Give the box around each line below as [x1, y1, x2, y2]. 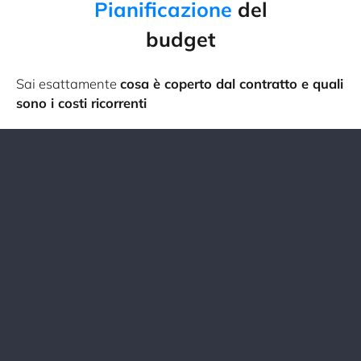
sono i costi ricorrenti [16, 94, 147, 112]
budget [146, 27, 215, 52]
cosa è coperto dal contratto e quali [120, 75, 343, 93]
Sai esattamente [16, 75, 120, 93]
